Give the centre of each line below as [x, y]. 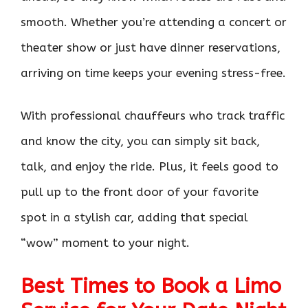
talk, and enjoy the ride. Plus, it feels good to [150, 167]
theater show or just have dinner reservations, [151, 47]
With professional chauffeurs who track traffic [153, 116]
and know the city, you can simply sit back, [140, 141]
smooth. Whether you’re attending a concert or [154, 22]
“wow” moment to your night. [105, 243]
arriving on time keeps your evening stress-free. [153, 73]
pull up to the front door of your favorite [140, 192]
